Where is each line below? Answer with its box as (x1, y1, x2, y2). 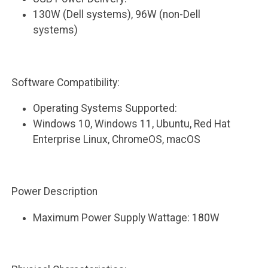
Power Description (11, 185, 98, 198)
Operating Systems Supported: (33, 102, 178, 115)
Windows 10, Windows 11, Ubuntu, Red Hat (33, 118, 231, 130)
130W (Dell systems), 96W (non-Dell (33, 8, 201, 21)
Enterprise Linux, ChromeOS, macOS (33, 133, 201, 146)
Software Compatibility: (11, 76, 120, 89)
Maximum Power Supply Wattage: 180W (33, 211, 220, 224)
